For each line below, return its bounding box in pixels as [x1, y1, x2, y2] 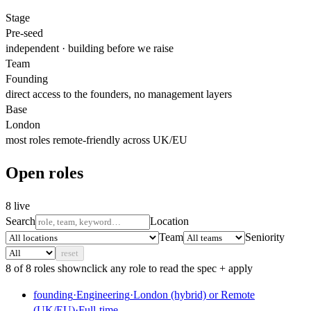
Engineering [76, 288, 130, 301]
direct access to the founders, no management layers [6, 87, 232, 100]
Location [150, 215, 189, 227]
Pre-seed [6, 26, 43, 39]
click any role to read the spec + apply [87, 262, 253, 274]
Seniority [245, 230, 285, 243]
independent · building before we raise [6, 42, 174, 54]
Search [6, 215, 35, 227]
